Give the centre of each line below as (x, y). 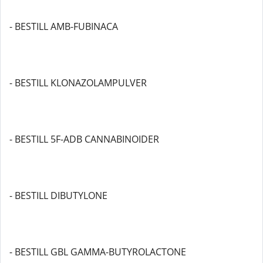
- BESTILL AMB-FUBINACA (64, 26)
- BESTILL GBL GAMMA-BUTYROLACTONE (98, 252)
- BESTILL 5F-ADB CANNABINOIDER (84, 139)
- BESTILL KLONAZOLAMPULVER (78, 83)
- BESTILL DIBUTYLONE (58, 195)
